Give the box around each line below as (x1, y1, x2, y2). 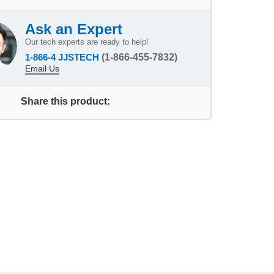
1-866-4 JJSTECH (25, 52, 102, 63)
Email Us (25, 64, 59, 74)
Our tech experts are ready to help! (25, 37, 149, 47)
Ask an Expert (25, 21, 122, 38)
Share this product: (20, 96, 110, 107)
